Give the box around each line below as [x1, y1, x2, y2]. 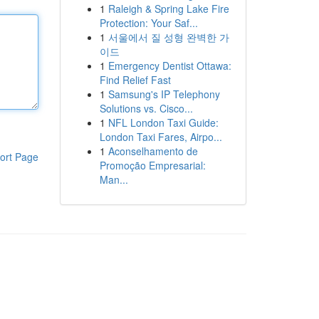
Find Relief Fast [99, 73, 171, 87]
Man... [99, 172, 128, 187]
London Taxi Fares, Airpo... [99, 130, 222, 144]
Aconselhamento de [108, 144, 198, 158]
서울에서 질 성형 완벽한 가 [108, 30, 229, 44]
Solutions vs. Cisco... [99, 101, 193, 115]
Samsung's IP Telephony [108, 87, 220, 101]
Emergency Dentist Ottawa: [108, 58, 231, 73]
